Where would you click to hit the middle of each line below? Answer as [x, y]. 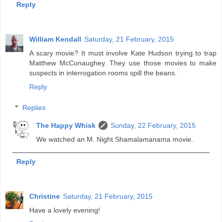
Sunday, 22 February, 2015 [153, 125]
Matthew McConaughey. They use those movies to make [123, 63]
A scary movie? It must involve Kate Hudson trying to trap [123, 53]
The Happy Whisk [66, 125]
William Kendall [55, 39]
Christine [45, 196]
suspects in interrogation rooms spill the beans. [103, 73]
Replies [34, 107]
